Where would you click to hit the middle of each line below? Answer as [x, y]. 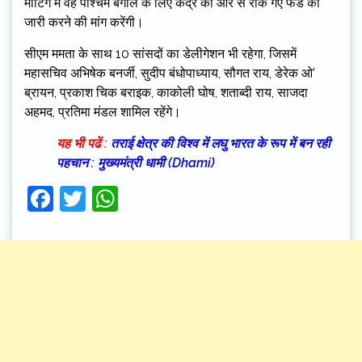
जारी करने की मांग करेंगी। [84, 23]
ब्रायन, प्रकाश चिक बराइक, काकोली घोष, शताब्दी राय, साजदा [166, 93]
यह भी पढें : [82, 144]
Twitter [127, 199]
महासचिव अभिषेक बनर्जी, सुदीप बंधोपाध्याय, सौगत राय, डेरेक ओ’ [170, 74]
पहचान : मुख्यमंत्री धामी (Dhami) [136, 163]
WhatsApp [181, 199]
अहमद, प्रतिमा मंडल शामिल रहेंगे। [103, 112]
